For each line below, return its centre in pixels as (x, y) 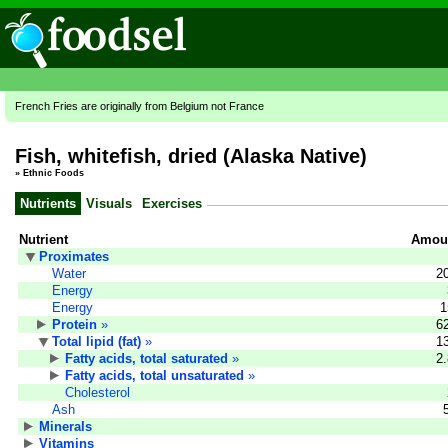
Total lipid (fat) (96, 341)
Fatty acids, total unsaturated (154, 375)
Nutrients (48, 203)
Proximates (74, 256)
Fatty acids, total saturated (146, 358)
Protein (74, 324)
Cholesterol (97, 392)
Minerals (65, 426)
